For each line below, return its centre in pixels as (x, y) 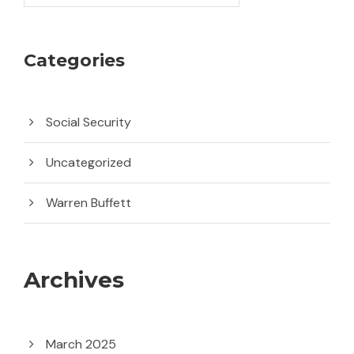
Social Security (88, 122)
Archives (74, 279)
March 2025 (81, 344)
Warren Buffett (88, 202)
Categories (74, 60)
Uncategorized (88, 162)
